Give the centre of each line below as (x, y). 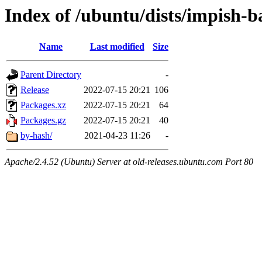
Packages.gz (43, 120)
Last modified (117, 47)
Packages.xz (43, 105)
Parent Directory (51, 75)
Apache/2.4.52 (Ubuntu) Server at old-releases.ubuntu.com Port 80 (129, 162)
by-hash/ (36, 136)
